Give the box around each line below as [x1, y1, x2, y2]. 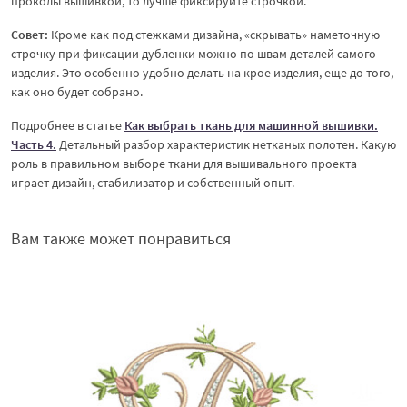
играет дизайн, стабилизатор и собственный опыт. [11, 174, 294, 191]
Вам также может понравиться [11, 227, 231, 249]
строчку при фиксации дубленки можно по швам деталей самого [11, 45, 376, 62]
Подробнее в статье [11, 116, 124, 134]
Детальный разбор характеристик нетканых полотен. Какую [56, 135, 396, 153]
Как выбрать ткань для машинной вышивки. [124, 116, 378, 134]
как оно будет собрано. [11, 83, 143, 100]
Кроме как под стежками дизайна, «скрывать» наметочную [48, 25, 380, 43]
